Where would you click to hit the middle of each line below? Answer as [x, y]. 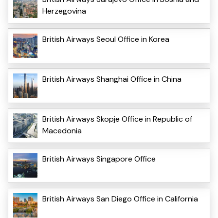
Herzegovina [64, 11]
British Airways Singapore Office [99, 159]
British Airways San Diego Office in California [120, 199]
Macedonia [62, 131]
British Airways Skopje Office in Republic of [117, 119]
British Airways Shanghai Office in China [112, 79]
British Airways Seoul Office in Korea [106, 39]
